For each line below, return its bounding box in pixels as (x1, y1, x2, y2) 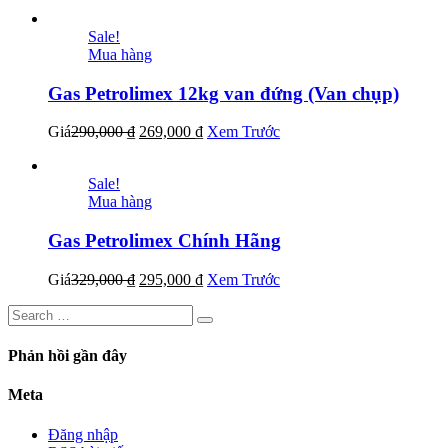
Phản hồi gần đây (8, 347, 127, 365)
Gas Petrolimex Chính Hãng (48, 230, 281, 252)
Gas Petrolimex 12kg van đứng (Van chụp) (48, 82, 399, 104)
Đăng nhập (48, 425, 118, 443)
